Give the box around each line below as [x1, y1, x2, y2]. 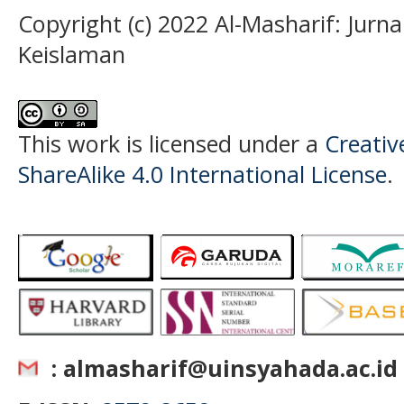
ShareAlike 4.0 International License [18, 159, 387, 190]
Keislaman [18, 39, 125, 70]
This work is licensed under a [18, 128, 325, 160]
